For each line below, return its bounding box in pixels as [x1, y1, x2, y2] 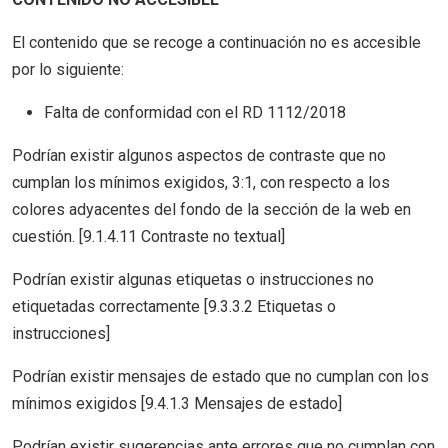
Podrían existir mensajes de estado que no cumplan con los [12, 367, 429, 386]
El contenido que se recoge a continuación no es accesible [12, 33, 421, 52]
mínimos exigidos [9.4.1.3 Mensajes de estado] [12, 394, 342, 413]
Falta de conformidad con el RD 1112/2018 [44, 103, 346, 122]
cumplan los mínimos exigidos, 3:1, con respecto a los [12, 173, 390, 192]
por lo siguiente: [12, 60, 124, 79]
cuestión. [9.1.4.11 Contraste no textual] [12, 227, 285, 246]
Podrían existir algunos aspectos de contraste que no [12, 146, 386, 165]
